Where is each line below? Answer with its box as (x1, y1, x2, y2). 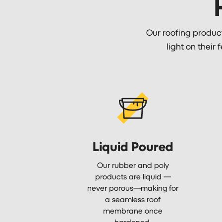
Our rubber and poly (97, 160, 169, 169)
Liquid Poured (92, 138, 173, 154)
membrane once (103, 205, 163, 215)
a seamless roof (105, 194, 161, 204)
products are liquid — (95, 171, 171, 181)
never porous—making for (87, 182, 179, 192)
